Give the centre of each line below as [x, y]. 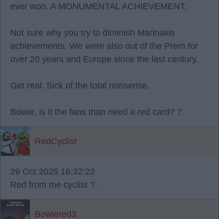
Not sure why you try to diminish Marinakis [93, 33]
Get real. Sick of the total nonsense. [80, 86]
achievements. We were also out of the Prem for [104, 46]
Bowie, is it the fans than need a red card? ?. [97, 112]
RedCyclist [56, 141]
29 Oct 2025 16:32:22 [53, 172]
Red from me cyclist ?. [54, 185]
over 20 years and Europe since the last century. [104, 59]
